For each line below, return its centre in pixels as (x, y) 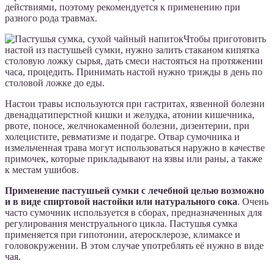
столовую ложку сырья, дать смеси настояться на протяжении (134, 61)
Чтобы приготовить (225, 39)
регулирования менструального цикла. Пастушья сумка (121, 224)
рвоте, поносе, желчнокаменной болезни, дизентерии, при (127, 126)
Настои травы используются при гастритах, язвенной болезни (135, 104)
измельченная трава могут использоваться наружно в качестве (135, 148)
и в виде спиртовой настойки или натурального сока (121, 202)
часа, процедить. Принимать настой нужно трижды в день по (134, 72)
